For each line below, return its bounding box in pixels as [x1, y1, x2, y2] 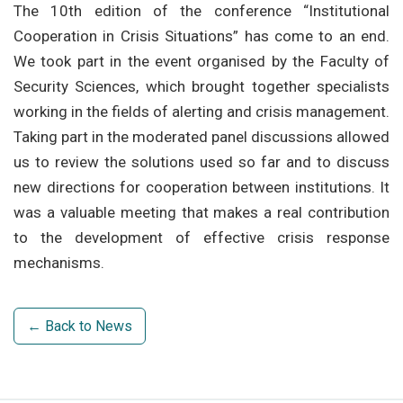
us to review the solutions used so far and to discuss [13, 153, 390, 172]
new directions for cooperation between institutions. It [13, 178, 390, 197]
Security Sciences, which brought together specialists [13, 77, 390, 96]
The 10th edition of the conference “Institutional [13, 2, 390, 21]
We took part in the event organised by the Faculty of [13, 52, 390, 71]
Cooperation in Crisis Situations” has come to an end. [13, 27, 390, 46]
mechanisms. [13, 254, 104, 273]
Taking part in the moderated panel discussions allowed [13, 128, 390, 147]
